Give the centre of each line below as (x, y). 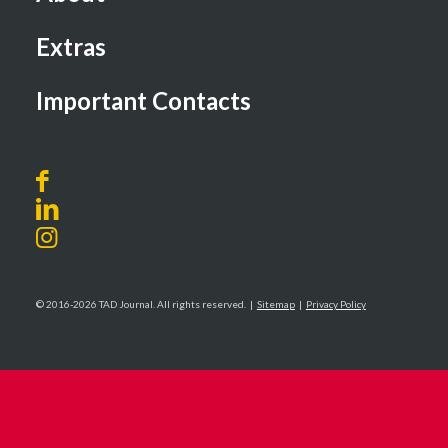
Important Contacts (143, 100)
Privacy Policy (335, 303)
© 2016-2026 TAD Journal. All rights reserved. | (146, 303)
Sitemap (275, 303)
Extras (70, 46)
